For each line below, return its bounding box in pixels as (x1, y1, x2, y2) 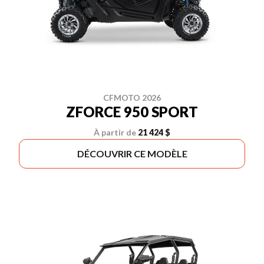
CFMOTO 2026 (103, 93, 161, 103)
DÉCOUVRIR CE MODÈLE (77, 148, 187, 159)
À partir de (94, 127, 136, 137)
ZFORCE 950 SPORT (66, 103, 198, 120)
